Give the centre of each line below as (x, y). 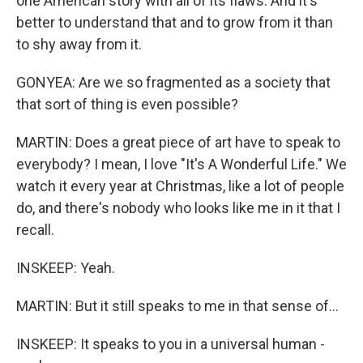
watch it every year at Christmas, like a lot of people (180, 186)
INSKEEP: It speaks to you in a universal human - (171, 344)
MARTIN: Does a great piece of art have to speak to (178, 142)
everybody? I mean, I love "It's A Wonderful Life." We (181, 164)
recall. (35, 230)
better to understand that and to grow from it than (175, 22)
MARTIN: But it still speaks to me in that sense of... (177, 306)
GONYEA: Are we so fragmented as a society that (173, 82)
